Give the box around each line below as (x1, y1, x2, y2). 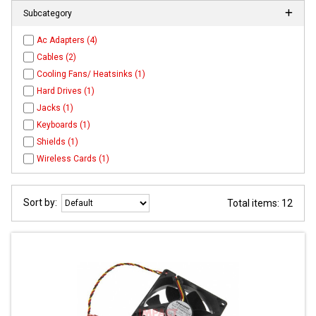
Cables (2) (37, 52, 77, 63)
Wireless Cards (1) (37, 154, 110, 164)
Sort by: (23, 197, 61, 209)
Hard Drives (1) (37, 86, 95, 97)
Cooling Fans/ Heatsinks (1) (37, 69, 146, 80)
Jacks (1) (37, 103, 74, 114)
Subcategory (23, 8, 72, 19)
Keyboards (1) (37, 120, 91, 130)
